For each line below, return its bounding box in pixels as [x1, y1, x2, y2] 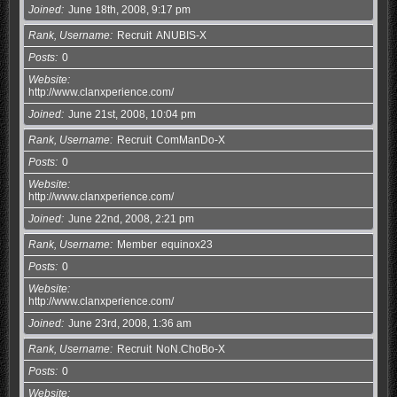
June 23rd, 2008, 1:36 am [67, 316, 191, 330]
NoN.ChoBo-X [155, 342, 225, 355]
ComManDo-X [155, 133, 225, 146]
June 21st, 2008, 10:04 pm [67, 107, 196, 121]
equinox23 [160, 237, 213, 251]
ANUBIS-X [155, 28, 206, 42]
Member [116, 237, 157, 251]
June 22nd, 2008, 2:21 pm [67, 212, 194, 225]
